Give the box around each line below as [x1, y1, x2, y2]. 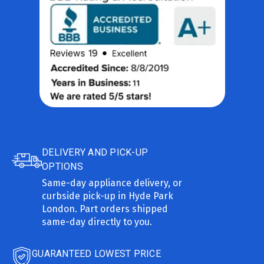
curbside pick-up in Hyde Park [42, 190, 174, 202]
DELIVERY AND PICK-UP [42, 146, 148, 158]
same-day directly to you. [42, 216, 153, 227]
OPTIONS [42, 160, 83, 172]
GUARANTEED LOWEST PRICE [32, 247, 161, 259]
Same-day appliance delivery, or [42, 177, 183, 189]
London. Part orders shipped [42, 203, 169, 214]
